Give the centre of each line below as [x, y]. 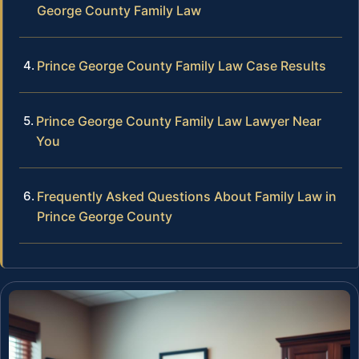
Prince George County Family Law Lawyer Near [179, 121]
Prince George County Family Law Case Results [182, 65]
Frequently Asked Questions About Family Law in [187, 196]
